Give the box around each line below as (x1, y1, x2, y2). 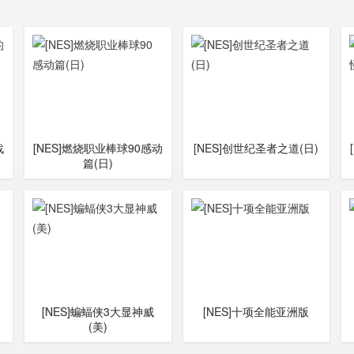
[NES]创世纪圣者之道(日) (194, 139, 319, 156)
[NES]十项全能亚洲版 (203, 303, 310, 319)
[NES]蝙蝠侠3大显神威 (41, 303, 154, 319)
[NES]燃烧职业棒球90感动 (32, 139, 163, 156)
